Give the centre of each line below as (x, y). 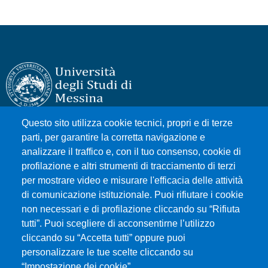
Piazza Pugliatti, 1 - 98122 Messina (81, 147)
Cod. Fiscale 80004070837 (64, 162)
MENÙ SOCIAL (40, 230)
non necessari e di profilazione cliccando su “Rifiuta (131, 209)
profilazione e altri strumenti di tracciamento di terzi (129, 166)
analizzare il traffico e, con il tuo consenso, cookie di (131, 152)
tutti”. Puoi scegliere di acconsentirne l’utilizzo (118, 224)
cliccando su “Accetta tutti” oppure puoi (103, 238)
